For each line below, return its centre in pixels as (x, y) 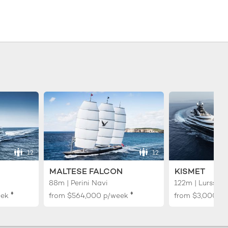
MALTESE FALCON (86, 171)
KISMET (190, 171)
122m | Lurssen (199, 182)
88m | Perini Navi (79, 182)
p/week (116, 195)
